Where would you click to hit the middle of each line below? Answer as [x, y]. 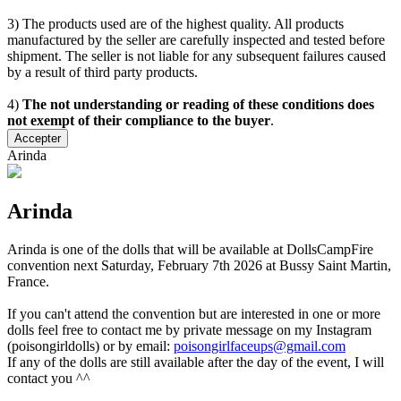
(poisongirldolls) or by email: [90, 346]
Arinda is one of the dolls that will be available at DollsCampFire [190, 249]
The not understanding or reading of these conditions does [198, 105]
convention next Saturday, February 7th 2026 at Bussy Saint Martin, [199, 265]
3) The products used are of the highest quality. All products [175, 24]
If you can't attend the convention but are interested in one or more [194, 313]
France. [28, 281]
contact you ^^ [49, 378]
